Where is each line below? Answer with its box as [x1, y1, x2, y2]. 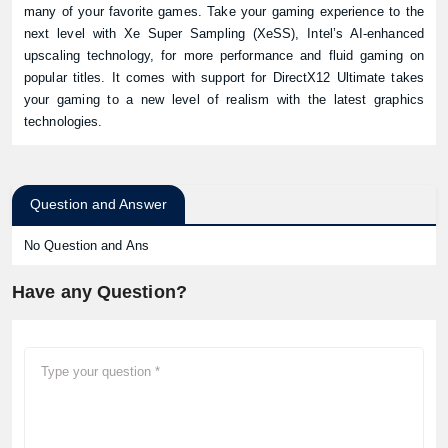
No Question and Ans [24, 238, 149, 253]
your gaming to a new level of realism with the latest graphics [24, 92, 424, 107]
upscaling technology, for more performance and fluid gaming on [24, 48, 424, 63]
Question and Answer [30, 196, 167, 212]
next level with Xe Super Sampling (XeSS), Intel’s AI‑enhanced [24, 26, 424, 41]
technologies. [24, 114, 103, 129]
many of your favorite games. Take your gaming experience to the [24, 4, 424, 19]
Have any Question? [12, 282, 187, 302]
